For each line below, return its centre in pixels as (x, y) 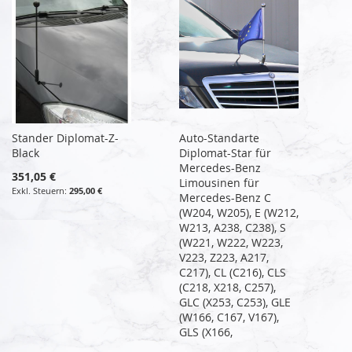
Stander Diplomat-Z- (65, 137)
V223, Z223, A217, (224, 257)
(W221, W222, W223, (231, 242)
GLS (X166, (206, 332)
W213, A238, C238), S (233, 227)
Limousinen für (220, 182)
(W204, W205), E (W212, (239, 212)
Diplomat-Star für (225, 152)
